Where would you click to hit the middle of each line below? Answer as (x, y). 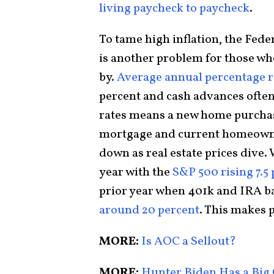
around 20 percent (149, 210)
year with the (136, 172)
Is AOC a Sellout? (187, 241)
